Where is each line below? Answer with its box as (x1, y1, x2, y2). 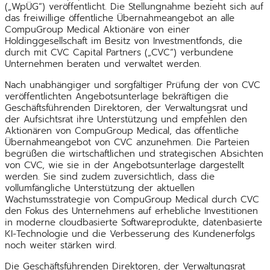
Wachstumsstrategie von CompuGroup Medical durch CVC (5, 192, 259, 206)
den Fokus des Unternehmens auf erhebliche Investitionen (5, 204, 258, 218)
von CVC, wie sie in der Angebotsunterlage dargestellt (5, 158, 244, 172)
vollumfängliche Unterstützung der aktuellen (5, 181, 195, 195)
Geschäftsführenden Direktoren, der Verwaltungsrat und (5, 101, 248, 115)
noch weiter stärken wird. (5, 238, 116, 252)
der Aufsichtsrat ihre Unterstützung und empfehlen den (5, 112, 247, 126)
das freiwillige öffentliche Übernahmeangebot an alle (5, 11, 234, 25)
